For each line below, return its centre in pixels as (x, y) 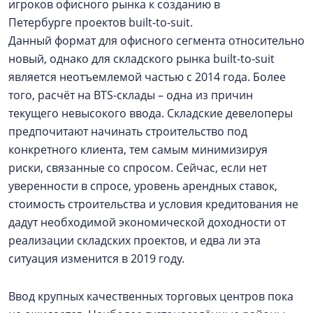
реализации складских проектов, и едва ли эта (134, 240)
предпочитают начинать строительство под (128, 131)
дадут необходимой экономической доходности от (147, 222)
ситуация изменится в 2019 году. (96, 259)
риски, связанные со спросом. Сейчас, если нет (138, 168)
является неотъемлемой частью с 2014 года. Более (147, 77)
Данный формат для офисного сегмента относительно (156, 41)
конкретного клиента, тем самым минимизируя (138, 150)
